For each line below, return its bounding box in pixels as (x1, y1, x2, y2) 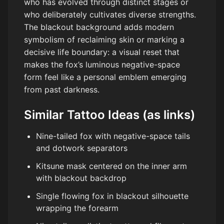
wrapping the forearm (36, 203, 118, 213)
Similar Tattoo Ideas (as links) (24, 107, 195, 122)
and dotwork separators (36, 143, 127, 153)
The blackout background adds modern (24, 22, 174, 32)
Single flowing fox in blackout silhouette (36, 191, 188, 201)
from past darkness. (24, 84, 99, 95)
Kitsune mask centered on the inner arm (36, 161, 187, 171)
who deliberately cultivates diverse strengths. (24, 9, 196, 20)
